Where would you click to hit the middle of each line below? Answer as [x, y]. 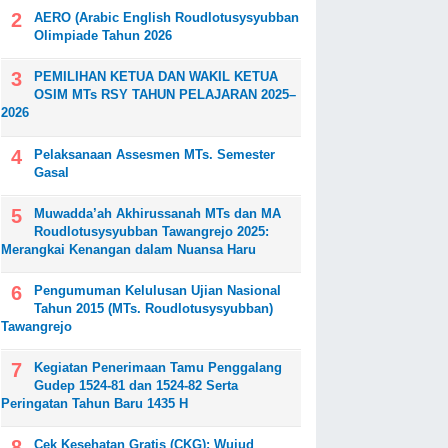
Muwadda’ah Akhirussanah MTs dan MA [157, 213]
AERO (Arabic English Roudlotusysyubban [166, 18]
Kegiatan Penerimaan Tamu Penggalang [158, 368]
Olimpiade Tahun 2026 [103, 36]
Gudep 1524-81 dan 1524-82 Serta [136, 386]
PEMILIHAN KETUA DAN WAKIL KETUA [156, 77]
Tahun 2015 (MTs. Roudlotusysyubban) [153, 308]
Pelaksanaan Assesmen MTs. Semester [154, 154]
